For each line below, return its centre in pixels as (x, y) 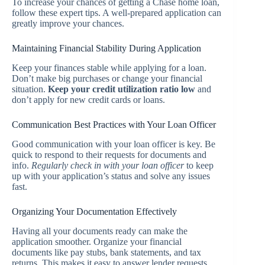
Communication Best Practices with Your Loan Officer (114, 125)
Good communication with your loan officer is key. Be (114, 144)
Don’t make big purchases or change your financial (107, 79)
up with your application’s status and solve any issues (111, 176)
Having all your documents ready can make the (100, 231)
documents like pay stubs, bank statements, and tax (106, 252)
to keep (199, 165)
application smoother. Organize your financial (97, 241)
